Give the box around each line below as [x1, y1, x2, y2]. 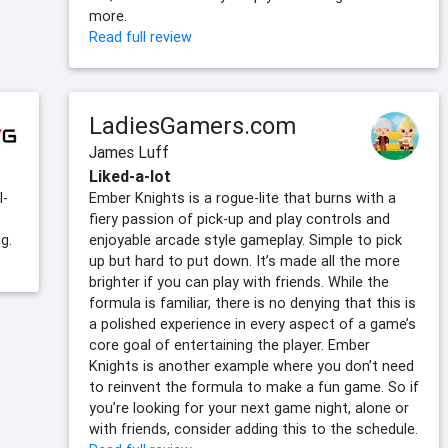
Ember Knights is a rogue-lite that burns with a [89, 189, 396, 208]
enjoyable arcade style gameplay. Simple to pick [89, 231, 402, 250]
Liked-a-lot [89, 166, 171, 187]
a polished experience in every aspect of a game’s [89, 315, 416, 334]
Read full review [89, 28, 192, 47]
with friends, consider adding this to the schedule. [89, 420, 418, 439]
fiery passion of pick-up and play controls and [89, 210, 390, 229]
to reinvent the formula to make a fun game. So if [89, 378, 419, 397]
